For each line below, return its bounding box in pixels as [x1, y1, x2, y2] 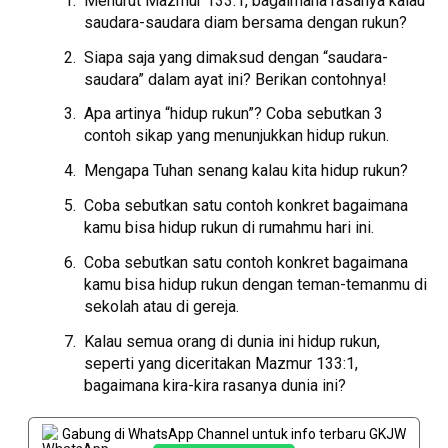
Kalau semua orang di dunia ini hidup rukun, [84, 331, 381, 351]
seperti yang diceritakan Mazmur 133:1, [84, 353, 359, 373]
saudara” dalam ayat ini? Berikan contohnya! [84, 69, 388, 89]
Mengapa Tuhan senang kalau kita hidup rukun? [84, 161, 409, 181]
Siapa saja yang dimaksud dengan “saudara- [84, 47, 389, 67]
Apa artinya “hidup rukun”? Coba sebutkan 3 [84, 104, 384, 124]
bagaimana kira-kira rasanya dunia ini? [84, 375, 347, 395]
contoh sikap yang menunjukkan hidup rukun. [84, 126, 390, 146]
